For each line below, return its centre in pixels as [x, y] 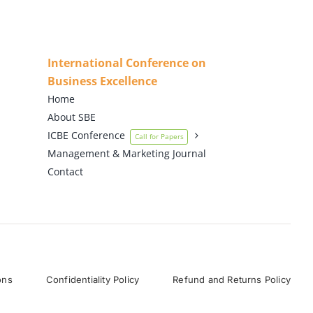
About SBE [71, 117]
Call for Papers [159, 136]
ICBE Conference [86, 135]
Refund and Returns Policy [232, 280]
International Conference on [126, 63]
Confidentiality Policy [93, 280]
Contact [65, 171]
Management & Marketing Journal [126, 153]
